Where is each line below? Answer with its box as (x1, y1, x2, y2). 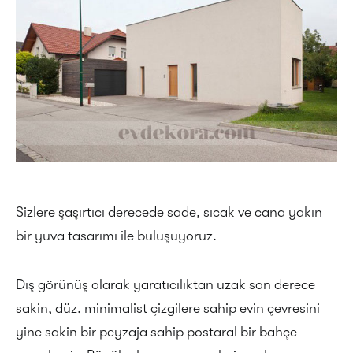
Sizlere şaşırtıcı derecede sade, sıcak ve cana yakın (16, 204, 322, 220)
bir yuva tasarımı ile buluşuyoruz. (16, 228, 217, 243)
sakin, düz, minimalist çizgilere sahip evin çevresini (16, 300, 320, 316)
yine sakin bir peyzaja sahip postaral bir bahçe (16, 324, 297, 340)
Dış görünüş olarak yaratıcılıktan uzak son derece (16, 277, 315, 292)
